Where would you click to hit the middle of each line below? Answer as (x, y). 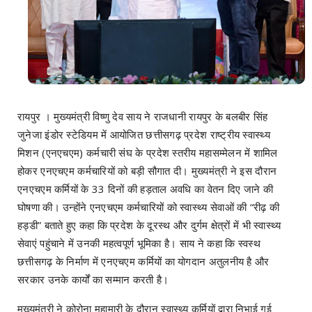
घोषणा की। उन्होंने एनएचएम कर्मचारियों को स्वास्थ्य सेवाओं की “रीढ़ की (149, 207)
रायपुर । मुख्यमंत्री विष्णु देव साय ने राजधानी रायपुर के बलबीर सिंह (143, 117)
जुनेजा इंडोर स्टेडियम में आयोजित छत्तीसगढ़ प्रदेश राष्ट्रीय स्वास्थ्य (144, 135)
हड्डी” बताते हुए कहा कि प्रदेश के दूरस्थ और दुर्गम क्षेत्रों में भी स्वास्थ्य (149, 225)
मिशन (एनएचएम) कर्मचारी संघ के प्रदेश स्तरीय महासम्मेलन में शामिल (148, 153)
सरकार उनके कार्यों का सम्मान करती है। (93, 280)
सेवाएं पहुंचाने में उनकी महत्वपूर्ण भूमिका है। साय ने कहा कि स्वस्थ (139, 243)
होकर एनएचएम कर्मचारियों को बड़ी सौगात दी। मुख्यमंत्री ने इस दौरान (147, 171)
